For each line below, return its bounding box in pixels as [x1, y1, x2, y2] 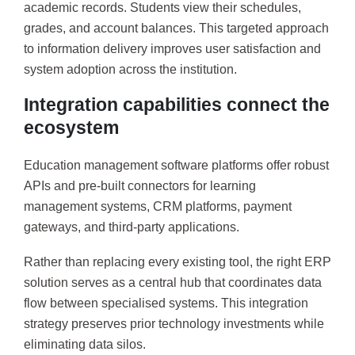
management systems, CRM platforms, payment [24, 200, 292, 214]
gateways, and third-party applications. [24, 220, 239, 235]
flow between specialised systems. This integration [24, 296, 308, 310]
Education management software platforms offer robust [24, 158, 329, 173]
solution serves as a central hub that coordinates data [24, 275, 322, 289]
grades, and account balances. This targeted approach [24, 21, 329, 35]
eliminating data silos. [24, 337, 146, 351]
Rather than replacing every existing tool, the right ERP [24, 254, 331, 269]
